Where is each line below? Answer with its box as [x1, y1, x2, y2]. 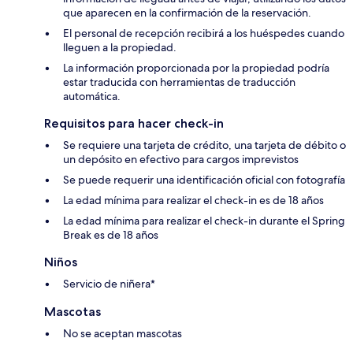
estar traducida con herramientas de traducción [63, 74, 295, 89]
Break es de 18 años [63, 227, 158, 242]
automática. [63, 88, 121, 103]
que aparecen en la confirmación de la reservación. [63, 5, 311, 20]
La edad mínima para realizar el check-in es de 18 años [63, 192, 324, 207]
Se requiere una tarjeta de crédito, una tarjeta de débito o [63, 137, 346, 152]
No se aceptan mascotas [63, 325, 182, 340]
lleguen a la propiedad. [63, 39, 176, 54]
